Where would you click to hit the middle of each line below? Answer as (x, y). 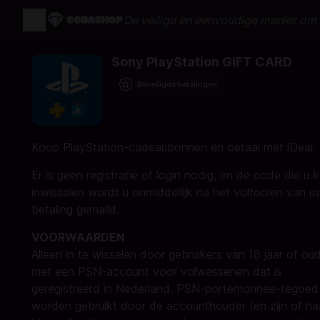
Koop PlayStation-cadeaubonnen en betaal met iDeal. (174, 147)
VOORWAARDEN (78, 237)
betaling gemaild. (75, 209)
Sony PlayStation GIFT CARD (202, 62)
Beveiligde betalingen (177, 84)
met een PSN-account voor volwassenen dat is (157, 271)
